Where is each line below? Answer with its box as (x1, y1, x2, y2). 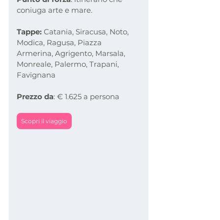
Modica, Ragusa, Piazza (17, 37, 104, 47)
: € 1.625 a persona (54, 91, 119, 101)
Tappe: (17, 27, 42, 36)
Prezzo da (17, 91, 54, 101)
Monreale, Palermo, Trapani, (17, 59, 121, 69)
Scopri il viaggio (21, 117, 67, 125)
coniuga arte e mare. (17, 5, 92, 15)
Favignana (17, 70, 55, 80)
